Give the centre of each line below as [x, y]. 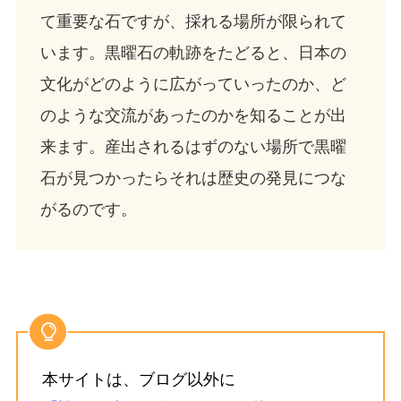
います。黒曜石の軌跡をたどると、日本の [193, 53]
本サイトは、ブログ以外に [138, 379]
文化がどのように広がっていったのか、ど [193, 85]
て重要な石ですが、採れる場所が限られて [193, 22]
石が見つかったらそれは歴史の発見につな [193, 179]
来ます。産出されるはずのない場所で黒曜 [193, 147]
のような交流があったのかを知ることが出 [193, 116]
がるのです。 [88, 210]
